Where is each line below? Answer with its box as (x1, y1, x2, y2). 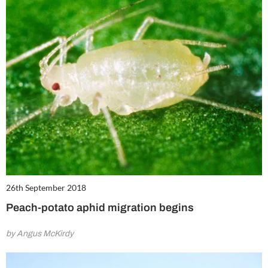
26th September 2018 (6, 182, 86, 193)
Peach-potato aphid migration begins (6, 202, 194, 214)
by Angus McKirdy (6, 229, 74, 239)
